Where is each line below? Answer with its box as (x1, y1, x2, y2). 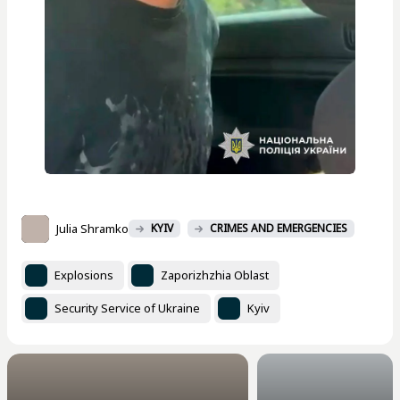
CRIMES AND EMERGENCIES (210, 221, 347, 237)
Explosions (54, 267, 113, 284)
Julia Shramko (56, 221, 129, 237)
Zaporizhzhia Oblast (161, 267, 269, 284)
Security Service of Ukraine (54, 300, 200, 317)
